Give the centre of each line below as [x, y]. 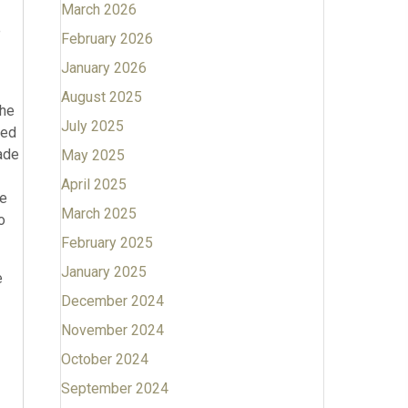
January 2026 [103, 68]
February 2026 [107, 39]
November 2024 [112, 330]
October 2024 [104, 359]
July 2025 [92, 126]
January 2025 [103, 272]
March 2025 [98, 214]
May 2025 [92, 155]
